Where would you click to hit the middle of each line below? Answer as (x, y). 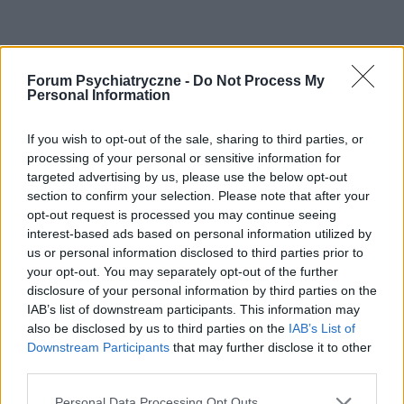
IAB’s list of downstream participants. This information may (193, 309)
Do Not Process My (259, 81)
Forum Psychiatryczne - (110, 81)
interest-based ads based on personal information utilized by (199, 234)
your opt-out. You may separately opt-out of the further (183, 271)
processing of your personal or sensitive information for (184, 158)
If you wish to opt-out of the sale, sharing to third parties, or (195, 139)
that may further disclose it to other (271, 347)
